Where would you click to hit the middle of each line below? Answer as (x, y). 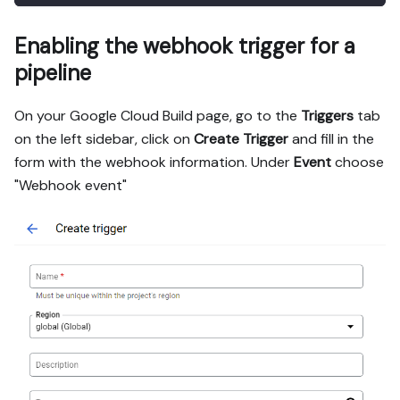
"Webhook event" (71, 186)
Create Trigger (241, 139)
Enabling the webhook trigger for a (185, 46)
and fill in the (331, 139)
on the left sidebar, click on (104, 139)
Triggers (327, 116)
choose (358, 162)
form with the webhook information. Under (154, 162)
